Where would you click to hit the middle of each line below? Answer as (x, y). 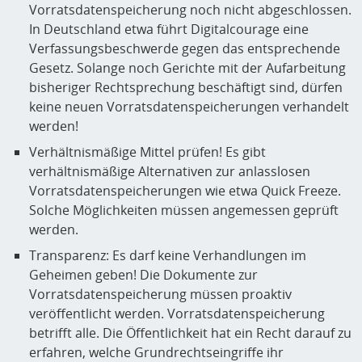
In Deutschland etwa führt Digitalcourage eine (169, 29)
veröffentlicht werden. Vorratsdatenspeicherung (177, 314)
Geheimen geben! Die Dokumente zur (143, 275)
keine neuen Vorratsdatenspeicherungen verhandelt (189, 107)
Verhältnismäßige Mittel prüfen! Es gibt (147, 152)
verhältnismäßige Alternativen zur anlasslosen (170, 172)
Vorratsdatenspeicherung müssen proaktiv (160, 295)
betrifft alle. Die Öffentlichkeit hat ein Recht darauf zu (190, 333)
